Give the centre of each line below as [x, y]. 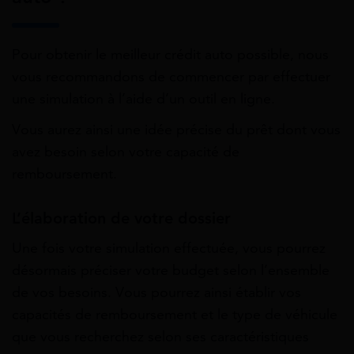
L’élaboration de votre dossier [121, 218]
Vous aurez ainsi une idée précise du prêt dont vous [176, 129]
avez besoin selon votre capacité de [126, 151]
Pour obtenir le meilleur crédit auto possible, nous [170, 54]
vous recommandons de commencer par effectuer [171, 76]
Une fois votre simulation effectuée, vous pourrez [169, 248]
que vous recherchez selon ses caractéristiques [160, 336]
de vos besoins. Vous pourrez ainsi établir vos [156, 292]
